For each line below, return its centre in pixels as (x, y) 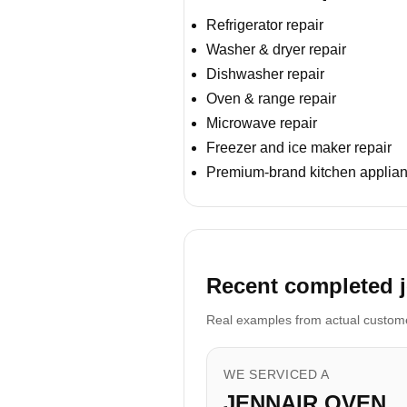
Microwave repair (262, 123)
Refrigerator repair (265, 25)
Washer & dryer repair (276, 49)
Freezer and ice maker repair (299, 147)
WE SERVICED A (277, 374)
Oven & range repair (271, 98)
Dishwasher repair (265, 74)
